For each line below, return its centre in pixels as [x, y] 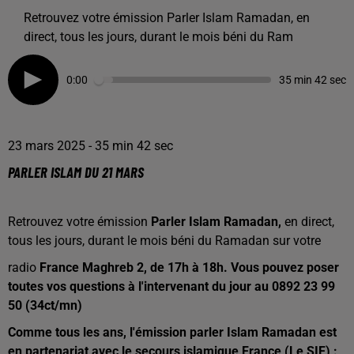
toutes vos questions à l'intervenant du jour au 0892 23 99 [171, 286]
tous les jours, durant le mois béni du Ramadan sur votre [164, 241]
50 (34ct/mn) [45, 305]
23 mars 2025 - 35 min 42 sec [90, 146]
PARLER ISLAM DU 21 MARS [76, 172]
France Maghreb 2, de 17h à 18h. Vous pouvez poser [189, 267]
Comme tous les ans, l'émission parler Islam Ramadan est [172, 332]
